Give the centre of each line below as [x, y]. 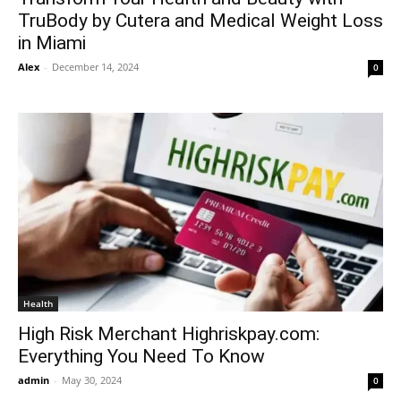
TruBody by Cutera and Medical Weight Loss [200, 20]
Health [38, 303]
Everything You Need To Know [141, 356]
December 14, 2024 [95, 66]
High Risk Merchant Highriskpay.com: [169, 333]
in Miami [52, 43]
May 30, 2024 [92, 380]
